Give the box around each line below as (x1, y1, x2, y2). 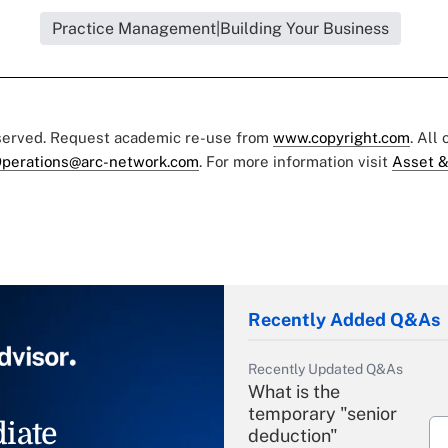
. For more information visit (199, 153, 392, 171)
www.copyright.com (273, 129, 410, 147)
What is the (248, 381, 340, 403)
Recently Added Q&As (248, 309, 440, 331)
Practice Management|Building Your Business (51, 19, 389, 39)
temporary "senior (248, 403, 397, 425)
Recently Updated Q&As (248, 361, 403, 378)
